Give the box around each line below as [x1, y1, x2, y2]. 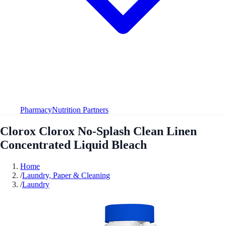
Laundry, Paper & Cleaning [22, 171, 110, 180]
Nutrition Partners [52, 105, 108, 114]
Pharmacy [20, 105, 52, 114]
